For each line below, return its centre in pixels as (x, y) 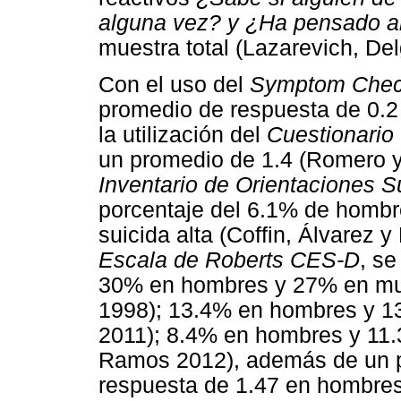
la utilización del (183, 135)
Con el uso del (174, 85)
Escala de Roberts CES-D (229, 260)
